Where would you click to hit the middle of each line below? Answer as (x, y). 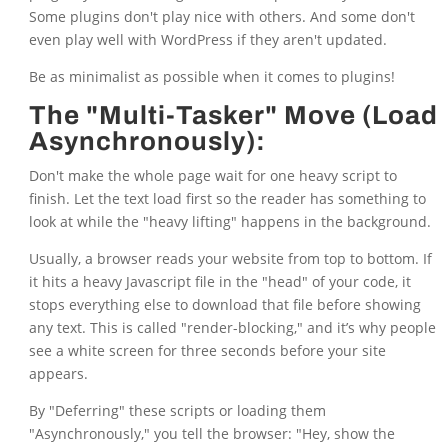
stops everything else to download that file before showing (224, 305)
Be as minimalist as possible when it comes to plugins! (211, 77)
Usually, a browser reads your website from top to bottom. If (230, 259)
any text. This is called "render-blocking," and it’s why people (232, 328)
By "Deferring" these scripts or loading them (177, 411)
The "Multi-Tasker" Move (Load (233, 115)
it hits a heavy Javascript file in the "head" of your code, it (219, 282)
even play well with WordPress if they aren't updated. (207, 40)
